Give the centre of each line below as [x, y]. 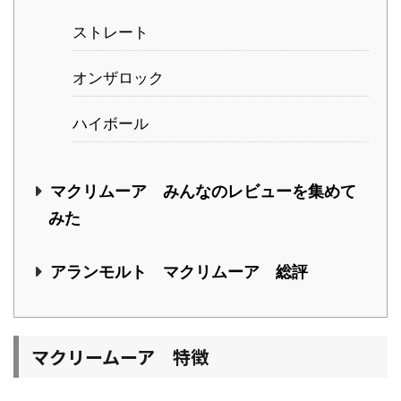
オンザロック [118, 78]
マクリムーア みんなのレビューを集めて [203, 192]
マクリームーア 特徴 [120, 357]
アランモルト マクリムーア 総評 [179, 272]
